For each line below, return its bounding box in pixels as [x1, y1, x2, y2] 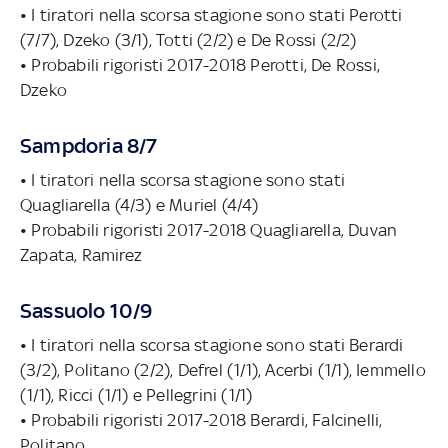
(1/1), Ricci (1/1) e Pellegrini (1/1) [20, 384, 253, 405]
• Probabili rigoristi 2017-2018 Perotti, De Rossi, [20, 54, 380, 75]
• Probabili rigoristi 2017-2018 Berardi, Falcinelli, [20, 409, 383, 430]
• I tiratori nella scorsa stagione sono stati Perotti [20, 4, 403, 25]
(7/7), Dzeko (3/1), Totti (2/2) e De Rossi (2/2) [20, 29, 357, 50]
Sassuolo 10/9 [20, 297, 153, 323]
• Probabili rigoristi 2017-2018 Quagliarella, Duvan [20, 219, 398, 240]
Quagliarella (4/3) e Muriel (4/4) [20, 194, 259, 215]
